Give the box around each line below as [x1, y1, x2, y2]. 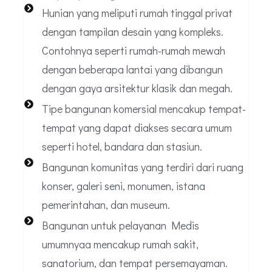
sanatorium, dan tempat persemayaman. [41, 256, 228, 271]
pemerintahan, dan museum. [41, 197, 170, 212]
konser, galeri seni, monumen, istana [41, 178, 205, 194]
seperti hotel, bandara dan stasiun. [41, 139, 202, 154]
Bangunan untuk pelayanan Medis [41, 218, 199, 233]
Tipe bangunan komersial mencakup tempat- [41, 101, 246, 117]
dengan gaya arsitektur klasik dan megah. [41, 81, 233, 96]
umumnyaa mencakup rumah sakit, [41, 237, 199, 252]
